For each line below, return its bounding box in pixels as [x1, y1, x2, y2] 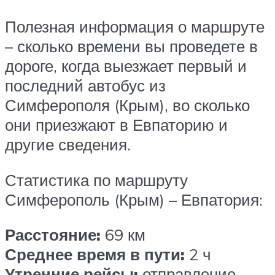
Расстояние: [5, 225, 101, 245]
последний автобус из [5, 76, 166, 96]
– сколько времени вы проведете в [5, 36, 258, 56]
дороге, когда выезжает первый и [5, 56, 247, 76]
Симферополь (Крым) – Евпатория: [5, 189, 263, 209]
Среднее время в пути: [5, 244, 185, 265]
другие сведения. [5, 134, 131, 155]
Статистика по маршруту [5, 169, 188, 190]
